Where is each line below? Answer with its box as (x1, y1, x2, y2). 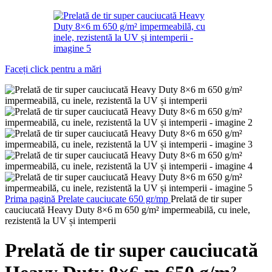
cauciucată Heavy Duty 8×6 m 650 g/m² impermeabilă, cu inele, (5, 205, 250, 215)
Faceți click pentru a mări (5, 64, 101, 74)
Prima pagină (5, 194, 58, 204)
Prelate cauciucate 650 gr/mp (58, 194, 171, 204)
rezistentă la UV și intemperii (5, 216, 116, 226)
